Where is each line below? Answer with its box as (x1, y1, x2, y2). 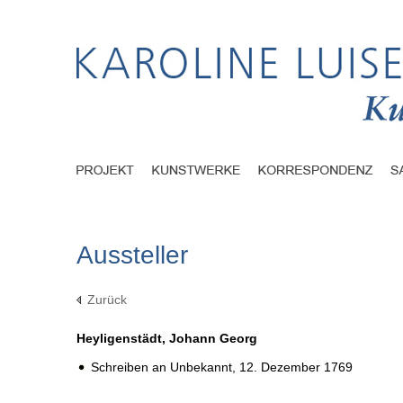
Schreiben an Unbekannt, (91, 360, 239, 375)
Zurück (87, 292, 127, 308)
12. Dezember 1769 (239, 360, 353, 375)
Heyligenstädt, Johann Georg (76, 331, 257, 346)
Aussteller (76, 241, 188, 270)
